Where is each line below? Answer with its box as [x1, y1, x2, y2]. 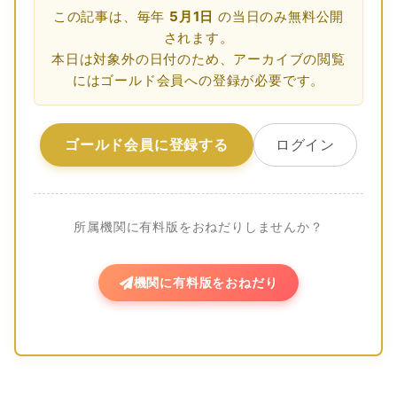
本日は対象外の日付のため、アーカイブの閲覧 [51, 51, 346, 68]
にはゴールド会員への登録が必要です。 [72, 72, 325, 90]
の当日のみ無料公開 [214, 8, 345, 26]
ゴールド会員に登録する [64, 136, 229, 154]
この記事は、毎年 [52, 8, 169, 26]
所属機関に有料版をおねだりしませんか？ [74, 220, 323, 235]
